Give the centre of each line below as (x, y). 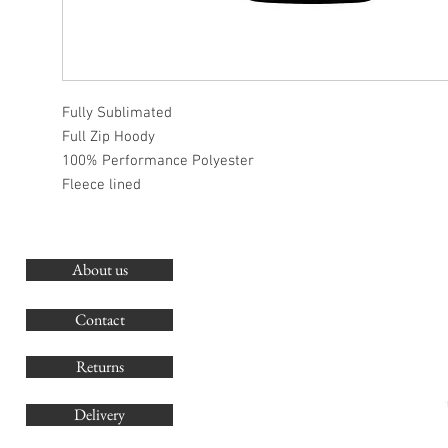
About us (99, 269)
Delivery (99, 414)
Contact (99, 319)
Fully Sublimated (119, 113)
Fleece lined (103, 185)
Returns (99, 366)
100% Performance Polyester (158, 161)
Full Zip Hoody (108, 137)
